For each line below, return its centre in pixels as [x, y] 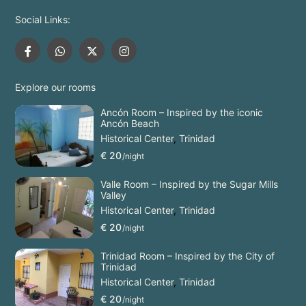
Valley [113, 195]
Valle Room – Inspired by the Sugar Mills [189, 184]
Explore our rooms [56, 87]
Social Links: [43, 19]
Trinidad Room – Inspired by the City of [187, 256]
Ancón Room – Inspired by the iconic [181, 113]
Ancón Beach [129, 124]
